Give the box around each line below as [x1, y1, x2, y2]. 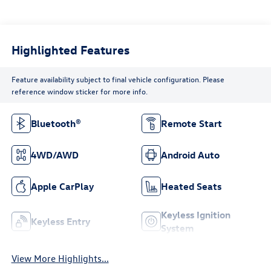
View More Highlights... [11, 252, 109, 265]
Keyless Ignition [161, 209, 230, 221]
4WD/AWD [30, 149, 79, 162]
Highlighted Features [11, 41, 129, 57]
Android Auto [161, 149, 220, 162]
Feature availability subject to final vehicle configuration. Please [11, 73, 224, 84]
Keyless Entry [30, 215, 90, 228]
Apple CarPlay [30, 180, 94, 193]
